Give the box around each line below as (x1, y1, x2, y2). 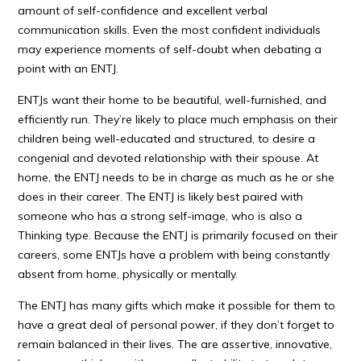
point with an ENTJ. (18, 61, 119, 76)
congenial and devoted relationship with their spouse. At (18, 151, 319, 165)
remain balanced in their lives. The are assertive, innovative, (18, 337, 333, 351)
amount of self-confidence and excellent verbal (18, 3, 268, 18)
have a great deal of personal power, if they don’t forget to (18, 317, 335, 332)
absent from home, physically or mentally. (18, 267, 239, 281)
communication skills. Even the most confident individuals (18, 23, 322, 37)
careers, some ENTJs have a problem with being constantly (18, 247, 330, 262)
